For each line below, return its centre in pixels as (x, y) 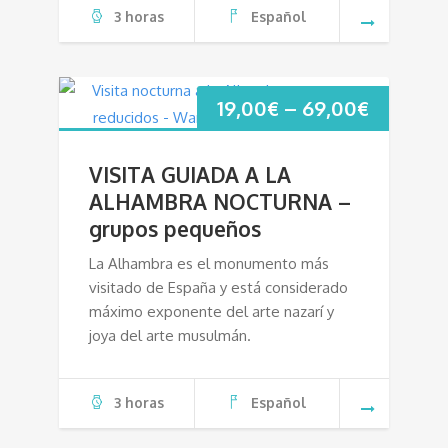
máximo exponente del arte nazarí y (211, 311)
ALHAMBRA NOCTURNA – (220, 201)
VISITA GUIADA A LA (190, 174)
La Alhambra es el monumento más (209, 263)
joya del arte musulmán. (170, 335)
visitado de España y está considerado (218, 287)
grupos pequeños (175, 228)
